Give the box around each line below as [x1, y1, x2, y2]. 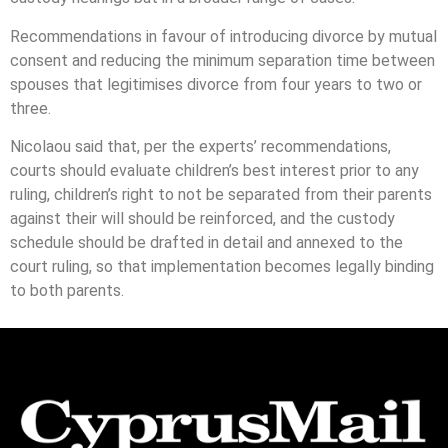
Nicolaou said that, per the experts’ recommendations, [10, 137, 391, 157]
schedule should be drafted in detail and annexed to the [10, 233, 403, 253]
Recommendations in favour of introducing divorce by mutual [10, 26, 437, 46]
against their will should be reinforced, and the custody [10, 209, 395, 229]
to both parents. [10, 281, 124, 301]
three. [10, 98, 51, 118]
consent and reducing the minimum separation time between [10, 50, 435, 70]
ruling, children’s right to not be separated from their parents [10, 185, 432, 205]
